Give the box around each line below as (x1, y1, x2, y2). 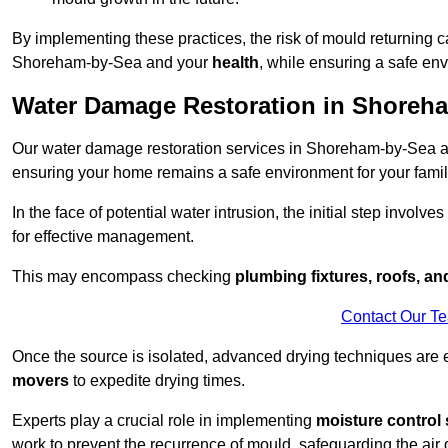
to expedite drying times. (69, 372, 245, 390)
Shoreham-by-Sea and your (12, 54, 212, 72)
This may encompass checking (12, 268, 235, 286)
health (212, 54, 259, 72)
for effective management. (12, 228, 194, 246)
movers (12, 372, 69, 390)
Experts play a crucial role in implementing (12, 412, 316, 430)
